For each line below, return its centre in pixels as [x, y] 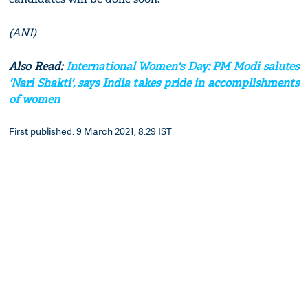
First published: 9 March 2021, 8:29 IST [91, 131]
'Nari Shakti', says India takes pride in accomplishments [154, 83]
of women [35, 100]
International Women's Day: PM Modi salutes [182, 67]
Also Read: [37, 67]
